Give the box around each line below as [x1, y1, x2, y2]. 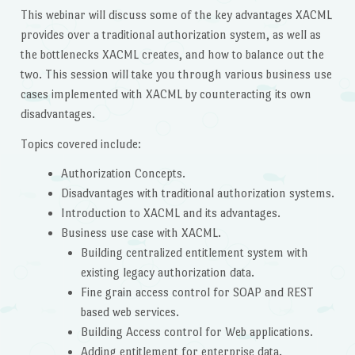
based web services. [81, 305, 180, 319]
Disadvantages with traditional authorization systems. [60, 186, 334, 200]
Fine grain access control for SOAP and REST [81, 285, 315, 300]
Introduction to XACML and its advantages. [60, 206, 281, 220]
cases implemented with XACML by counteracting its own [20, 86, 311, 101]
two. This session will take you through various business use [20, 67, 332, 81]
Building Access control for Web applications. [81, 325, 314, 339]
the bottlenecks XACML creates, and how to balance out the [20, 47, 324, 61]
